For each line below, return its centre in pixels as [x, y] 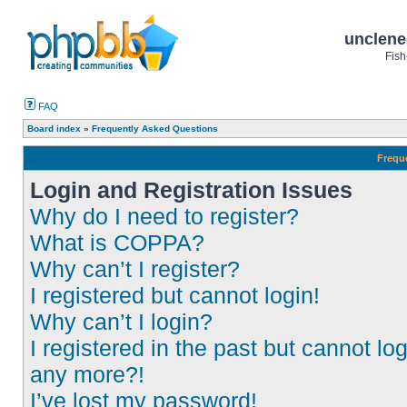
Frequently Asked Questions [155, 129]
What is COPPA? [117, 243]
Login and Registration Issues [191, 190]
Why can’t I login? [121, 322]
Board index [54, 129]
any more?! [87, 374]
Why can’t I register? [135, 269]
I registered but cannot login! [175, 295]
